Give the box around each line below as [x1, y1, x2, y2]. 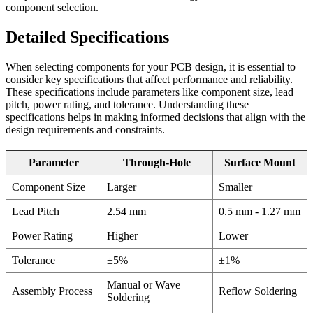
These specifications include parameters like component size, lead [6, 86, 293, 99]
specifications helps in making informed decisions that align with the [6, 111, 305, 124]
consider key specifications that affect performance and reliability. [6, 73, 293, 86]
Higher [107, 230, 138, 242]
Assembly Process [12, 285, 92, 298]
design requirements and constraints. [6, 124, 165, 136]
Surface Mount [224, 156, 296, 169]
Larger [107, 181, 136, 194]
